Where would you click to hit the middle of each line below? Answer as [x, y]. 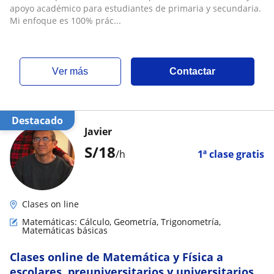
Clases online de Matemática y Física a [117, 257]
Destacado [41, 120]
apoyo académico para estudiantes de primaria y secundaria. [135, 8]
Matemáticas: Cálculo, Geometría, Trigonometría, [121, 222]
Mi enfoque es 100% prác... [65, 20]
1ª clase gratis [231, 154]
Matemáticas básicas [65, 230]
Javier [98, 131]
